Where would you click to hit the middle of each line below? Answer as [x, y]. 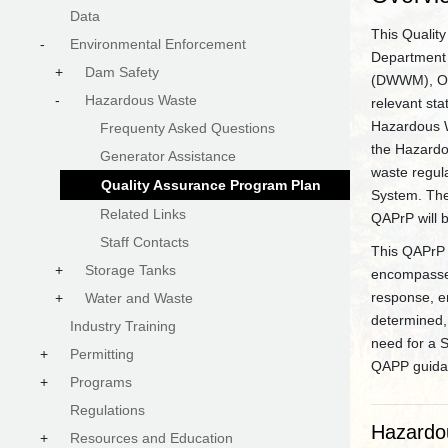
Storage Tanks [130, 270]
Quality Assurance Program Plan [211, 185]
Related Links [143, 214]
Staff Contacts [144, 242]
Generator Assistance [168, 156]
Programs [101, 382]
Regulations [107, 410]
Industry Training [123, 326]
